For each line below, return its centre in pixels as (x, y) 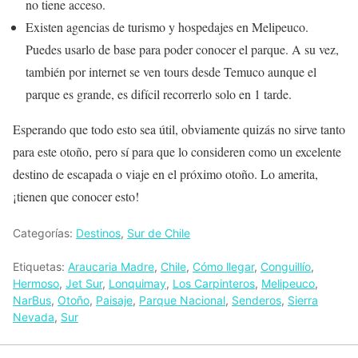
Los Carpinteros (214, 283)
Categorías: (44, 233)
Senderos (257, 300)
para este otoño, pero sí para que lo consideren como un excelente (177, 151)
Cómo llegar (223, 266)
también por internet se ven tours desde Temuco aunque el (171, 71)
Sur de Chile (159, 233)
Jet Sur (84, 283)
